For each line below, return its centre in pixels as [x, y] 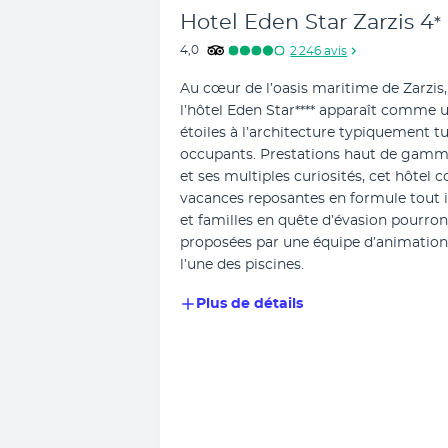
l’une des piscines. [242, 265]
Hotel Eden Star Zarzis [297, 22]
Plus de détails [249, 304]
